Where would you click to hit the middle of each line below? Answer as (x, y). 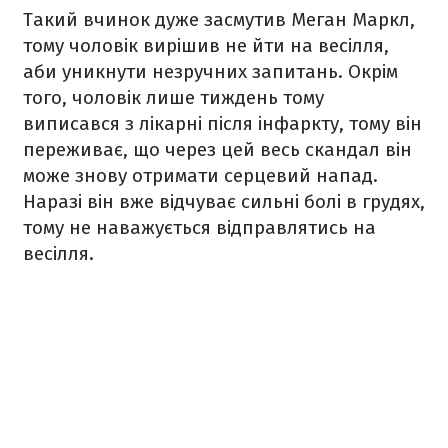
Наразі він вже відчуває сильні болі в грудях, (224, 202)
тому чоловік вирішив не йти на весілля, (206, 46)
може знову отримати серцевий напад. (200, 176)
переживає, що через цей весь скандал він (217, 150)
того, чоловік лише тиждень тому (173, 98)
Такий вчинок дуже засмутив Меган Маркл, (219, 20)
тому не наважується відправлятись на (199, 228)
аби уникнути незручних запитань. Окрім (210, 72)
